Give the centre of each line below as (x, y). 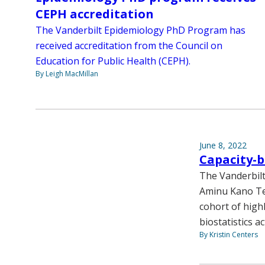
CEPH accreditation (95, 14)
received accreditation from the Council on (129, 46)
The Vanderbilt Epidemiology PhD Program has (140, 30)
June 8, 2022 (223, 146)
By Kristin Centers (229, 235)
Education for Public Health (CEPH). (113, 61)
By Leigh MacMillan (67, 74)
